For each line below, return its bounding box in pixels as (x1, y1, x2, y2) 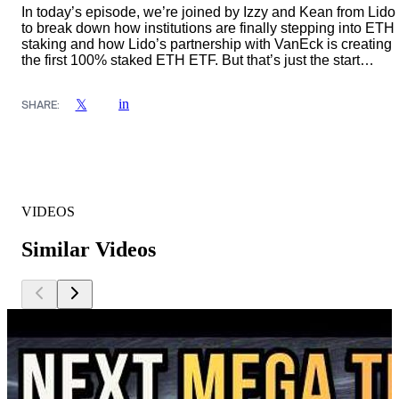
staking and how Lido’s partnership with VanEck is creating (21, 37, 392, 53)
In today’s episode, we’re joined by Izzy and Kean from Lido (21, 4, 395, 20)
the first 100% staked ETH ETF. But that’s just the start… (21, 53, 374, 69)
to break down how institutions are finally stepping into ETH (21, 20, 395, 37)
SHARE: (21, 97, 60, 111)
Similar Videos (21, 238, 156, 262)
